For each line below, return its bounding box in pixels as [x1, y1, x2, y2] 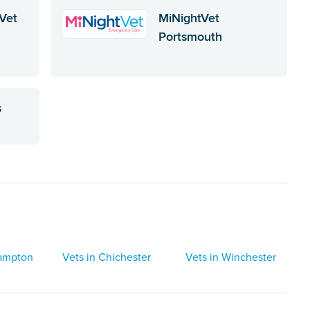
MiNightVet [158, 8, 219, 27]
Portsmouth [158, 27, 222, 46]
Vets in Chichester [62, 250, 152, 264]
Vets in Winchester [185, 250, 276, 264]
